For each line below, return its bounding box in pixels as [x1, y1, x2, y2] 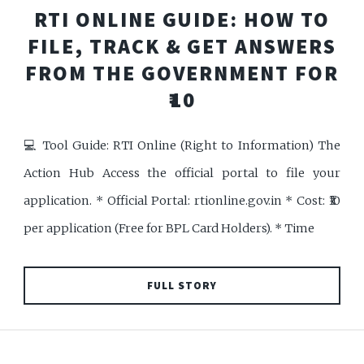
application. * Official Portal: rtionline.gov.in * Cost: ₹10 [24, 193, 340, 209]
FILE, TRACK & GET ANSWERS [28, 33, 336, 60]
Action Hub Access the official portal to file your [24, 166, 340, 181]
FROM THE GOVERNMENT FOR [25, 60, 339, 87]
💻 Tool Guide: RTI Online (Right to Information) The [24, 138, 340, 154]
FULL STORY [147, 278, 217, 292]
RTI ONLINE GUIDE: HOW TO [34, 6, 330, 33]
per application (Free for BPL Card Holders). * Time [24, 221, 315, 236]
